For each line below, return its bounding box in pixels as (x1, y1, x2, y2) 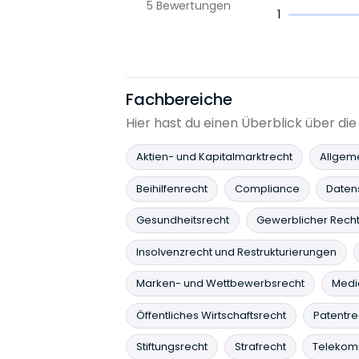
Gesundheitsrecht (136, 212, 229, 228)
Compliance (234, 180, 300, 196)
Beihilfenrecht (136, 180, 208, 196)
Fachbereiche (126, 87, 232, 111)
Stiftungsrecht (136, 339, 208, 354)
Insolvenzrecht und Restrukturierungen (136, 244, 337, 260)
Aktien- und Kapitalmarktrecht (136, 149, 292, 164)
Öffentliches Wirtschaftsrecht (136, 307, 286, 323)
